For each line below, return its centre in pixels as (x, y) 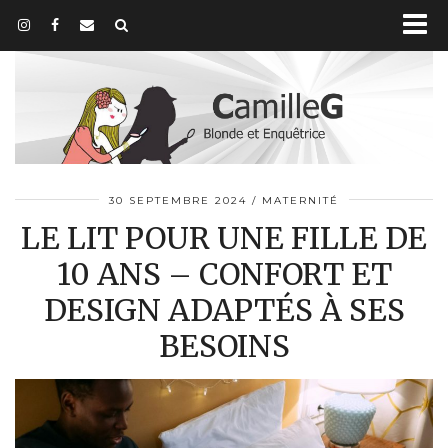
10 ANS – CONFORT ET (224, 274)
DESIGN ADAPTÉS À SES (224, 310)
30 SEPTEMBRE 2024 (178, 201)
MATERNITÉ (300, 201)
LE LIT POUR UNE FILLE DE (224, 238)
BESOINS (224, 346)
